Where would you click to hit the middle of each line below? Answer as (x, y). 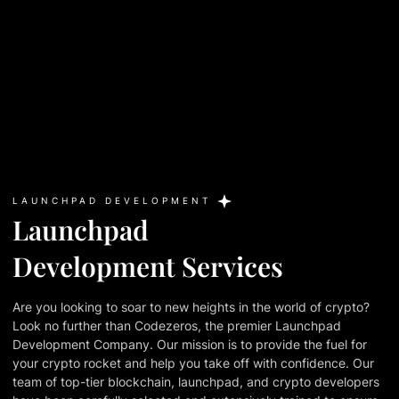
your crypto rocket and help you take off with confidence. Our (193, 362)
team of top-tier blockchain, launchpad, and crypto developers (196, 381)
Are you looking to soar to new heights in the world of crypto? (191, 306)
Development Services (148, 266)
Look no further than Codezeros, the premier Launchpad (177, 325)
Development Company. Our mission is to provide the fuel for (190, 344)
